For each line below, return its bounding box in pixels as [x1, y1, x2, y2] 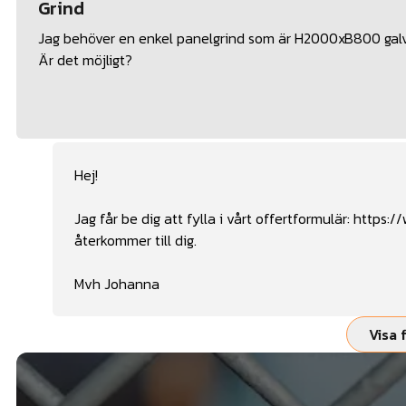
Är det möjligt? [38, 48, 132, 71]
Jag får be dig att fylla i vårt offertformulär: [74, 207, 353, 229]
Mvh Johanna [74, 272, 159, 295]
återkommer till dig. [74, 228, 197, 251]
